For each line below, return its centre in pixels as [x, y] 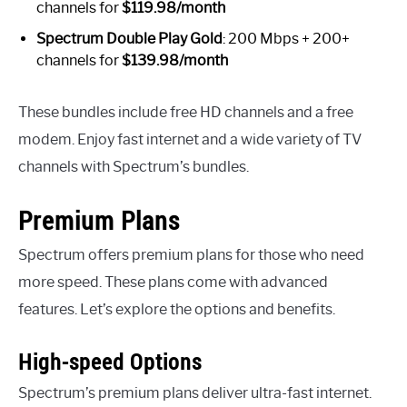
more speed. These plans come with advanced [173, 282]
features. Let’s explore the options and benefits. [177, 309]
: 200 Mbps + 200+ [286, 38]
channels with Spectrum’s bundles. [134, 166]
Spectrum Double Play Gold [129, 38]
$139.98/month [175, 60]
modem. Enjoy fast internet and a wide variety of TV [190, 139]
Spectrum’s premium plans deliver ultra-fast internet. [195, 392]
